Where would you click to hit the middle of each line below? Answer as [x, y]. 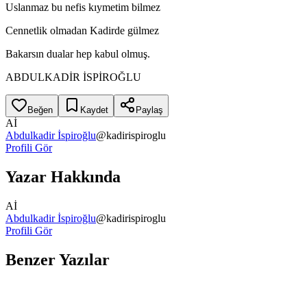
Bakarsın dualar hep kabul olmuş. [78, 53]
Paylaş [149, 110]
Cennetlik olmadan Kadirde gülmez [82, 30]
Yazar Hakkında [63, 176]
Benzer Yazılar [58, 259]
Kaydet [94, 110]
